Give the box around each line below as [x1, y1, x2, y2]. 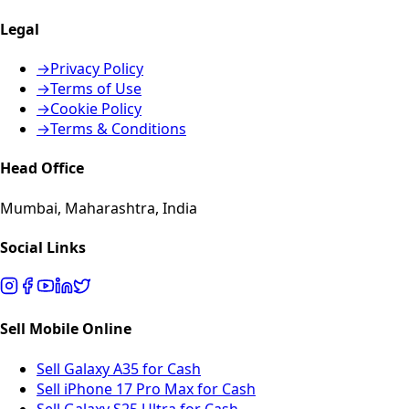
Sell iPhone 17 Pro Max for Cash [37, 378, 256, 399]
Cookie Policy [50, 99, 142, 119]
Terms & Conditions [50, 119, 186, 139]
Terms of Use [50, 79, 142, 99]
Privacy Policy [50, 58, 143, 79]
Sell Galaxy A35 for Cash [37, 358, 201, 379]
